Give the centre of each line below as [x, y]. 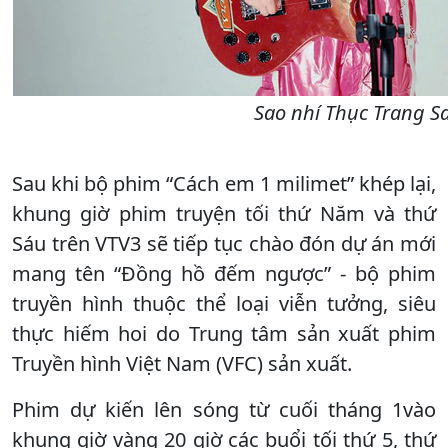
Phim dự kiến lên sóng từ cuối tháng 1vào [224, 409]
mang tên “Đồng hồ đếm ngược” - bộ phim [224, 273]
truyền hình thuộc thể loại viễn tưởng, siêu [224, 303]
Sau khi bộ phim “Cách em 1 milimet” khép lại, [224, 183]
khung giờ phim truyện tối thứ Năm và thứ [224, 213]
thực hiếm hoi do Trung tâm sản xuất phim [224, 333]
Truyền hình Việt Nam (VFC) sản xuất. [182, 363]
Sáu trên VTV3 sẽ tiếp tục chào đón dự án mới [224, 243]
